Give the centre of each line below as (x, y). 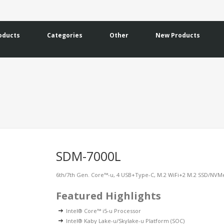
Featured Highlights (109, 196)
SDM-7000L (89, 156)
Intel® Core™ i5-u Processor (104, 211)
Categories (65, 35)
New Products (178, 35)
